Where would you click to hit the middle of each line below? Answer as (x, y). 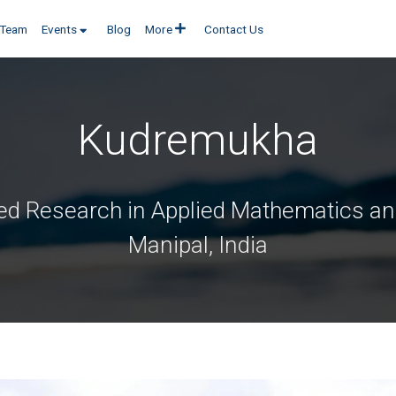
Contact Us (234, 29)
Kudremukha (198, 140)
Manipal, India (198, 244)
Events (59, 29)
